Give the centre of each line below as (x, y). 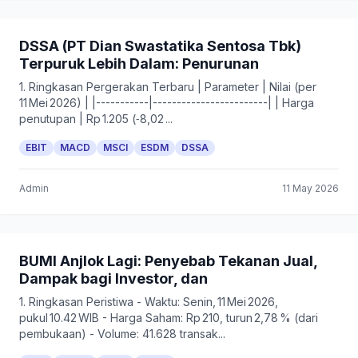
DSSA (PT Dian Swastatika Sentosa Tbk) (160, 46)
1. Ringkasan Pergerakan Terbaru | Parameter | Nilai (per (168, 87)
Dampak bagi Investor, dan (113, 278)
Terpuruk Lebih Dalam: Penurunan (139, 64)
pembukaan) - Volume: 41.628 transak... (122, 334)
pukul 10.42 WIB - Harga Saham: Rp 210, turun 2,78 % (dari (169, 318)
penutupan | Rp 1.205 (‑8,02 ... (96, 119)
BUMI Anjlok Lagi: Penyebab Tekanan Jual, (168, 261)
